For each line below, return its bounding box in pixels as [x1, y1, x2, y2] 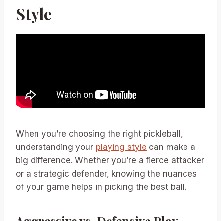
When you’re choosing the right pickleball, [16, 129, 183, 139]
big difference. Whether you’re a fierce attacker [16, 155, 204, 166]
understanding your [16, 142, 96, 152]
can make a [147, 142, 195, 152]
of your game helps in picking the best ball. [16, 182, 186, 192]
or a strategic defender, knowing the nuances [16, 169, 197, 179]
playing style [96, 142, 147, 152]
